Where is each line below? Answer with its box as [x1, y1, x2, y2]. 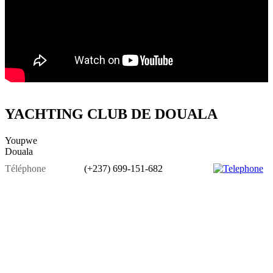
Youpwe [5, 135, 37, 146]
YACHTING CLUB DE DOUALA [5, 106, 218, 122]
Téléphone [5, 163, 46, 174]
